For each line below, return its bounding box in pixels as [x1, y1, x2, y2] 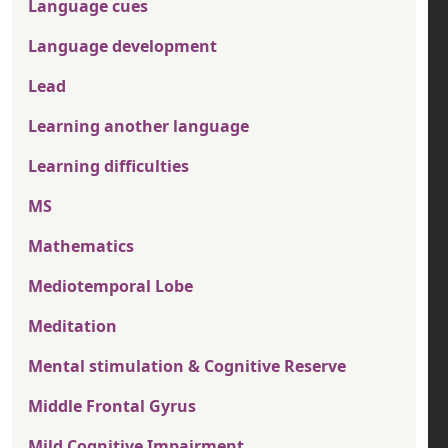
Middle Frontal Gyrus [28, 395, 196, 418]
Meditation [28, 315, 117, 338]
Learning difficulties [28, 155, 189, 178]
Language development [28, 35, 217, 58]
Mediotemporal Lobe [28, 275, 193, 298]
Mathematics [28, 235, 134, 258]
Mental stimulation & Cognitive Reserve [28, 355, 346, 378]
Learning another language [28, 115, 249, 138]
